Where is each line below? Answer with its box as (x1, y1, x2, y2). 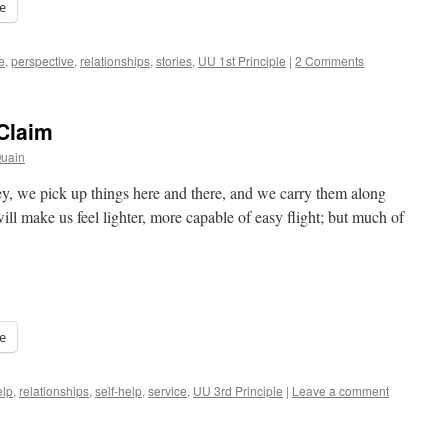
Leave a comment (292, 382, 389, 399)
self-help (95, 382, 142, 399)
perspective (11, 52, 74, 69)
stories (156, 52, 192, 69)
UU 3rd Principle (193, 382, 283, 399)
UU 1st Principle (198, 52, 286, 69)
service (148, 382, 187, 399)
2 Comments (295, 52, 364, 69)
